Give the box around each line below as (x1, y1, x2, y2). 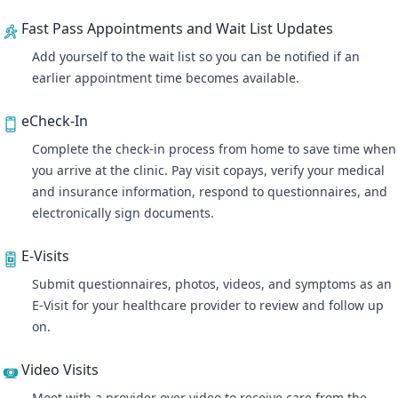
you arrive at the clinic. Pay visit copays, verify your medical (32, 162, 385, 179)
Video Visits (21, 360, 99, 379)
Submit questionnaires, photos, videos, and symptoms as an (32, 275, 392, 292)
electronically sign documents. (32, 204, 218, 221)
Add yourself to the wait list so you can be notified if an (32, 48, 360, 65)
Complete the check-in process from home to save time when (32, 140, 396, 157)
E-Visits (21, 246, 69, 266)
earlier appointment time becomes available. (32, 69, 303, 86)
